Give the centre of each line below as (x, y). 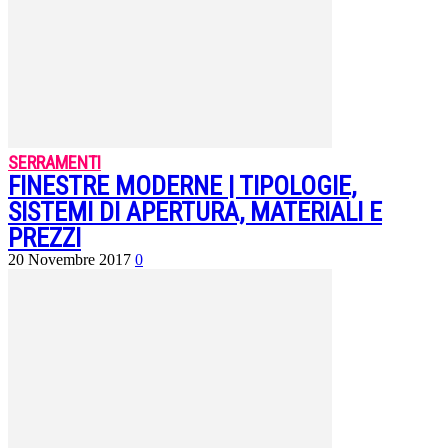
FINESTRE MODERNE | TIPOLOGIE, (182, 186)
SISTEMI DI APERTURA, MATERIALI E (195, 212)
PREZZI (44, 238)
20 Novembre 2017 (69, 260)
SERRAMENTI (54, 163)
